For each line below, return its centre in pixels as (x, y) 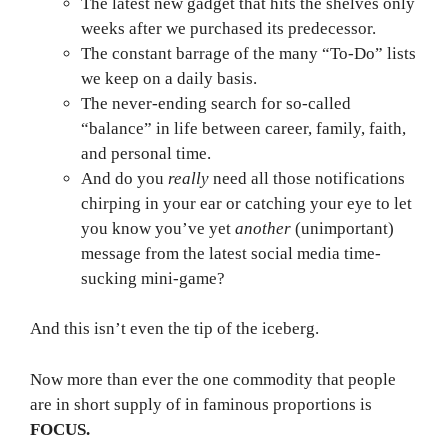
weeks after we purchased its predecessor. (228, 28)
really (188, 178)
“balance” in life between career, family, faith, (243, 128)
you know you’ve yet (158, 228)
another (263, 228)
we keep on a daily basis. (169, 78)
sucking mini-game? (153, 278)
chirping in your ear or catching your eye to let (246, 203)
